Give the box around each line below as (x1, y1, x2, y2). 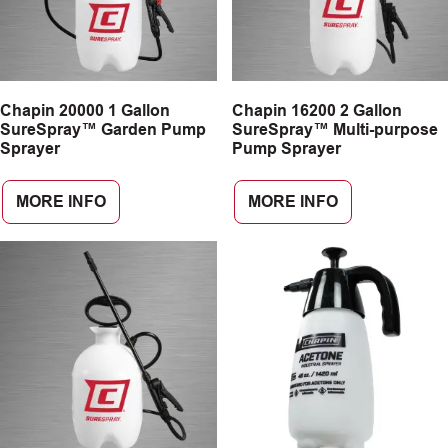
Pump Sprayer (231, 140, 341, 157)
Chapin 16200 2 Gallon (231, 102, 402, 119)
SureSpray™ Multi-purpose (231, 121, 438, 138)
